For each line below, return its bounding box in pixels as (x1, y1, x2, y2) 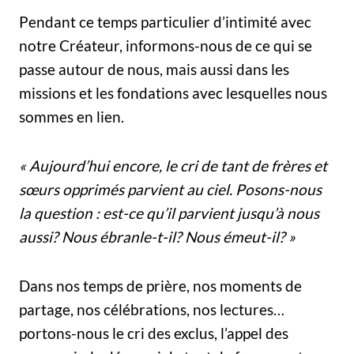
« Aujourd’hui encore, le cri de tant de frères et (19, 156, 327, 175)
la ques (19, 203, 66, 222)
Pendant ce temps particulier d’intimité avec (19, 12, 311, 31)
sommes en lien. (19, 107, 124, 126)
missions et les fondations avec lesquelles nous (19, 83, 327, 102)
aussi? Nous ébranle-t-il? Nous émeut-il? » (19, 227, 296, 246)
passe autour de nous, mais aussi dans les (19, 59, 289, 78)
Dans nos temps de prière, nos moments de (19, 276, 302, 295)
